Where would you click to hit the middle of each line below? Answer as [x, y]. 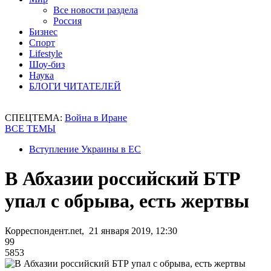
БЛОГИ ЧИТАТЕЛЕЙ [75, 86]
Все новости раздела [96, 10]
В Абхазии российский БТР [123, 179]
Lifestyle [46, 54]
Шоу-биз [47, 64]
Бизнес [43, 32]
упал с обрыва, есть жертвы [127, 201]
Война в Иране [96, 118]
